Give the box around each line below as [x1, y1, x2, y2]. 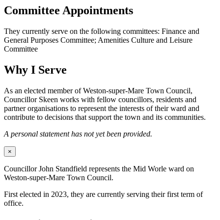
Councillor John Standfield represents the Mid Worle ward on [4, 165, 194, 173]
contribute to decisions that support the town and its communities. [4, 113, 206, 122]
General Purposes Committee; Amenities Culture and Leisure [4, 36, 192, 45]
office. [4, 199, 24, 208]
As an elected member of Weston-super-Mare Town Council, [4, 86, 192, 95]
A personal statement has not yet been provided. [4, 130, 152, 138]
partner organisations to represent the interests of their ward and [4, 104, 199, 113]
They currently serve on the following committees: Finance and [4, 27, 199, 36]
